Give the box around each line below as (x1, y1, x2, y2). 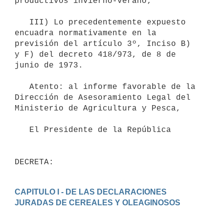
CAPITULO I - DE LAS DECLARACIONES (15, 187, 167, 196)
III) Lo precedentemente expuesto (15, 18, 29, 27)
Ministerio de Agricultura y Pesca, (15, 104, 181, 113)
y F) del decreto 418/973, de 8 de (15, 50, 176, 59)
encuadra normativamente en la (15, 28, 156, 38)
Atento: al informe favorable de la (15, 82, 29, 91)
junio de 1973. (15, 61, 83, 70)
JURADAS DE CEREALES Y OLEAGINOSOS (15, 198, 180, 207)
